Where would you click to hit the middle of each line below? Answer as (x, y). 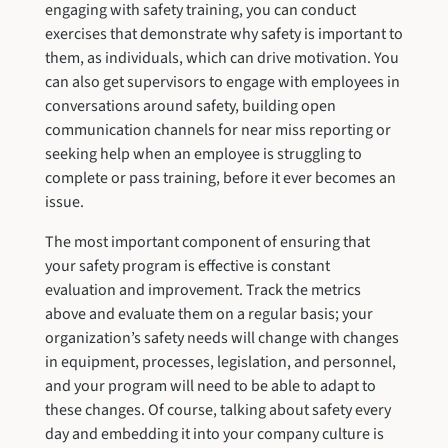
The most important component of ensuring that (207, 241)
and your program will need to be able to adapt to (210, 385)
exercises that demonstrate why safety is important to (223, 33)
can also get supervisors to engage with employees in (222, 81)
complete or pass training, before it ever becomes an (220, 177)
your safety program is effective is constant (187, 265)
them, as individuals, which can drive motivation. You (221, 57)
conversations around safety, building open (190, 105)
